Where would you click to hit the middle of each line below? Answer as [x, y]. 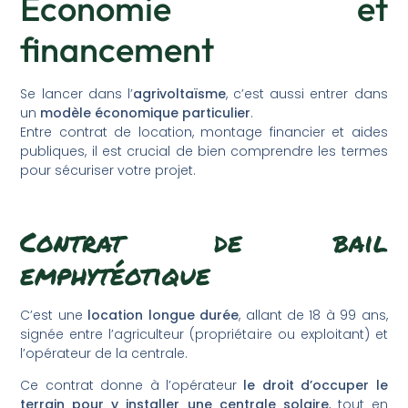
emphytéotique [116, 275]
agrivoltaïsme [179, 94]
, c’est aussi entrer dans [306, 94]
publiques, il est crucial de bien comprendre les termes [204, 152]
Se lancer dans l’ [76, 94]
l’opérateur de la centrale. [104, 354]
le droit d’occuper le [316, 386]
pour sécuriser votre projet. [108, 171]
